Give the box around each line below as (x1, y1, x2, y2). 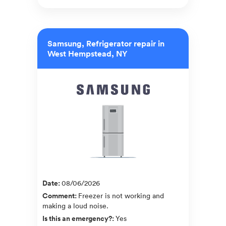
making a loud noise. (42, 200, 108, 210)
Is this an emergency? (42, 213, 112, 223)
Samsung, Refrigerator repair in (47, 37, 164, 49)
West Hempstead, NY (47, 47, 127, 59)
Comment (42, 190, 75, 201)
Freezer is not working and (78, 190, 164, 200)
